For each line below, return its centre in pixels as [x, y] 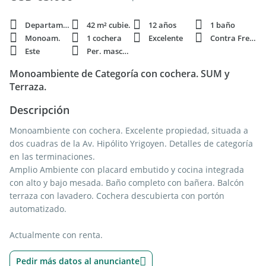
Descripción [39, 110]
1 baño [223, 25]
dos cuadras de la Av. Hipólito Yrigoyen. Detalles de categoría [131, 143]
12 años [162, 25]
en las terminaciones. [52, 156]
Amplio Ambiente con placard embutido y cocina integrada [127, 170]
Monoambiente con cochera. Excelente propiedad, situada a [129, 130]
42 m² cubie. [109, 25]
